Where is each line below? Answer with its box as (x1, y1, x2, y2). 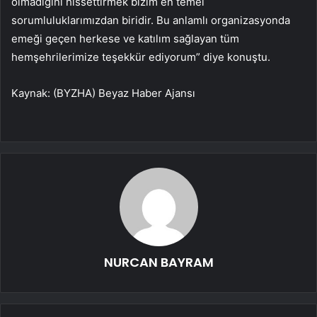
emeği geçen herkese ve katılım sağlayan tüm (11, 31, 239, 45)
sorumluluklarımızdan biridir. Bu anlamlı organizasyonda (11, 13, 290, 27)
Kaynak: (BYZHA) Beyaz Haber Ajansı (11, 86, 195, 100)
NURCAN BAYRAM (103, 253, 214, 271)
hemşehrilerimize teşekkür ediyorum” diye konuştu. (11, 50, 270, 64)
